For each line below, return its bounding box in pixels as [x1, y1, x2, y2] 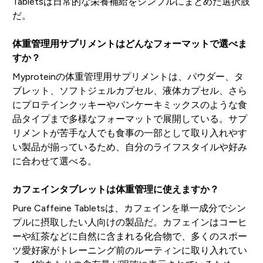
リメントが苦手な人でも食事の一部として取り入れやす [12, 127, 247, 138]
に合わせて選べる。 [12, 156, 97, 166]
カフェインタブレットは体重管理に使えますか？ [12, 184, 219, 194]
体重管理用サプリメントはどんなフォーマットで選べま [12, 38, 247, 49]
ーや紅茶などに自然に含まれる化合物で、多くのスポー [12, 231, 247, 241]
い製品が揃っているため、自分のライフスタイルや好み [12, 141, 247, 152]
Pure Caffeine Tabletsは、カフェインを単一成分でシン [12, 203, 246, 213]
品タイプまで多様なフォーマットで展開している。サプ [12, 113, 247, 124]
